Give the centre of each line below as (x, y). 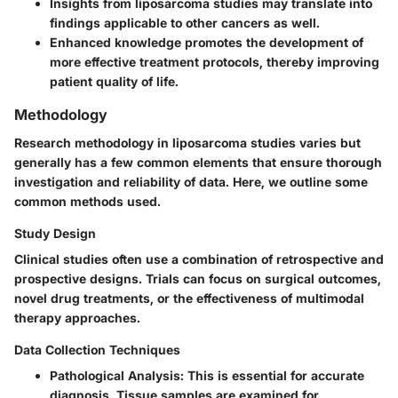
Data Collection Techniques (97, 349)
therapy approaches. (77, 317)
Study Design (55, 233)
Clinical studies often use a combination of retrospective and (199, 259)
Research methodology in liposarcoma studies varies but (187, 142)
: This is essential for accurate (272, 375)
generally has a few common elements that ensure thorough (198, 162)
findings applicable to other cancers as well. (185, 22)
